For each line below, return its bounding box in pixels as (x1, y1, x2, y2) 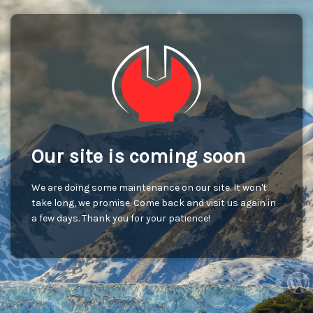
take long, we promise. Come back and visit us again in (31, 197, 276, 209)
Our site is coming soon (31, 145, 245, 168)
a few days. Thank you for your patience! (31, 212, 210, 224)
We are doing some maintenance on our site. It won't (31, 182, 267, 194)
